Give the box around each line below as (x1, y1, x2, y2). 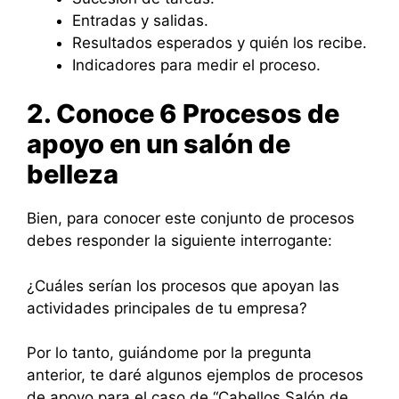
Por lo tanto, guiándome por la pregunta (27, 344, 312, 362)
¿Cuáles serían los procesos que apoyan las (27, 276, 339, 295)
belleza (27, 159, 118, 191)
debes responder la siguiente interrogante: (27, 232, 332, 250)
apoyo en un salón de (27, 128, 290, 160)
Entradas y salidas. (72, 11, 208, 29)
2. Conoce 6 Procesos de (27, 98, 339, 130)
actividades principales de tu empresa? (27, 298, 307, 317)
